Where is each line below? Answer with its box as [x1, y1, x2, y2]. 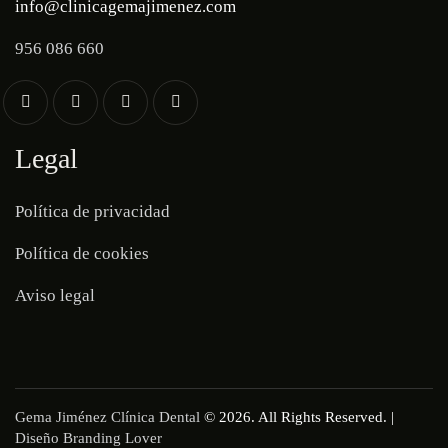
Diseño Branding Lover [15, 429, 162, 446]
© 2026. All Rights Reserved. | [200, 408, 394, 425]
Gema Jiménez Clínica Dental [15, 408, 200, 425]
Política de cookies [15, 243, 149, 263]
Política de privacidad [15, 201, 170, 221]
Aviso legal [15, 285, 95, 305]
